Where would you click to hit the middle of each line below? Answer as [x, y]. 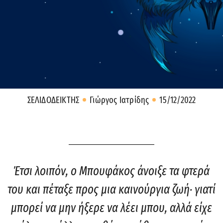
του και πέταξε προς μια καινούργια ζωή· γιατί [111, 190]
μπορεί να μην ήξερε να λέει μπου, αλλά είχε [111, 208]
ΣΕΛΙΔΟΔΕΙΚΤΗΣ [53, 100]
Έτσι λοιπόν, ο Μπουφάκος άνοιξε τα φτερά [111, 171]
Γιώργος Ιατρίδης [119, 100]
